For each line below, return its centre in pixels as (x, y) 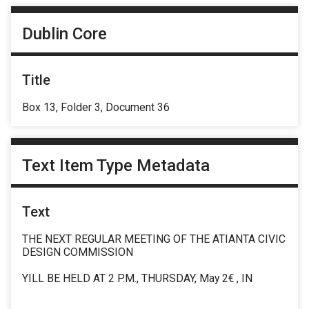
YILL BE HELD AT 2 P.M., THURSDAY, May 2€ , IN (137, 279)
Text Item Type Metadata (116, 166)
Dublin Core (64, 33)
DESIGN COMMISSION (78, 252)
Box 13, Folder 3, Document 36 (96, 107)
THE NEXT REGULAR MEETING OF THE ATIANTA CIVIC (154, 239)
